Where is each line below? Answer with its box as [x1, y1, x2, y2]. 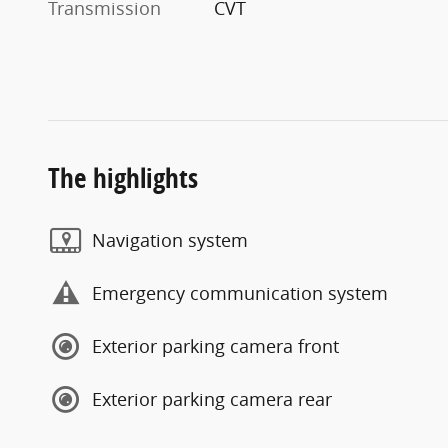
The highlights [48, 158, 198, 196]
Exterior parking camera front [92, 334, 339, 358]
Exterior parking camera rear [92, 387, 332, 411]
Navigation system [92, 228, 248, 252]
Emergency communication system [92, 281, 388, 305]
